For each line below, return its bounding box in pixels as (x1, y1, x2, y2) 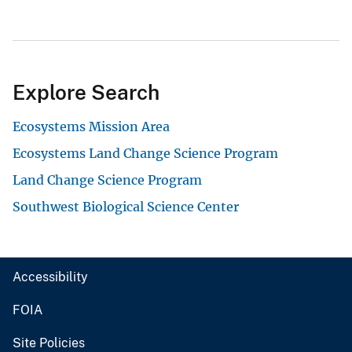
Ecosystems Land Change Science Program (13, 145, 278, 161)
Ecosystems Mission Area (13, 118, 170, 134)
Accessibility (13, 269, 88, 284)
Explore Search (13, 79, 159, 104)
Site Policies (13, 335, 85, 350)
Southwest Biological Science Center (13, 198, 239, 214)
